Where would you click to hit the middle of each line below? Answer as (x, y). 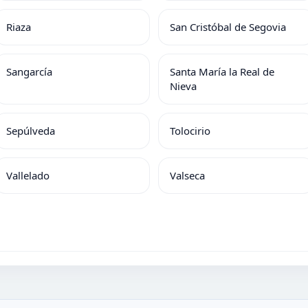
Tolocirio (190, 131)
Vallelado (27, 175)
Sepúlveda (30, 131)
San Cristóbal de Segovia (228, 27)
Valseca (187, 175)
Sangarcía (29, 71)
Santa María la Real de (222, 71)
